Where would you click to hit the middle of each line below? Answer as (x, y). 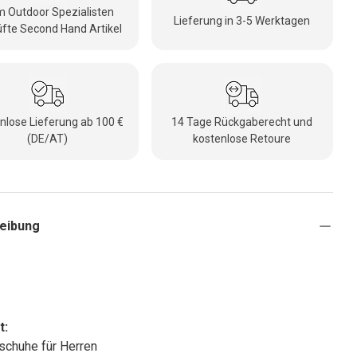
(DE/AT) (48, 139)
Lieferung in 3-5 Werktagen (242, 20)
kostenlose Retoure (242, 139)
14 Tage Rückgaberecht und (242, 122)
